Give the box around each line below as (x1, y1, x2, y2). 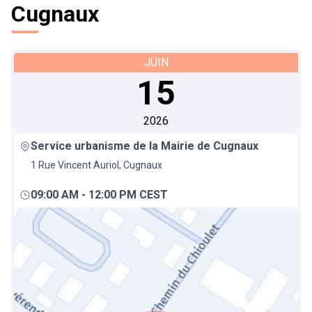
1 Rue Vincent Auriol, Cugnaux (31, 159, 162, 171)
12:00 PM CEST (88, 188, 168, 201)
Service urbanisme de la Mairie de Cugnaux (31, 139, 258, 153)
